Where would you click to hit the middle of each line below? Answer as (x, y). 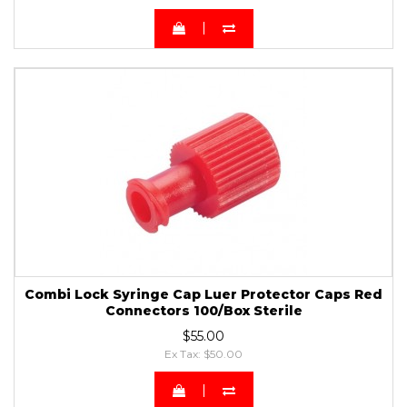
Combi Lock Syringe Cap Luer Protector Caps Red (203, 294)
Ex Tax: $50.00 (203, 353)
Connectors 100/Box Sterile (203, 310)
